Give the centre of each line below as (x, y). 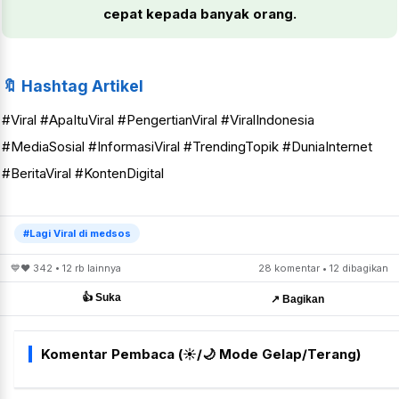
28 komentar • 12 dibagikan (323, 269)
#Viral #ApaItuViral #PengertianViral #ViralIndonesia (158, 120)
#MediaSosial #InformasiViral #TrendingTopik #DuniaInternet (187, 147)
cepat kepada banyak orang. (199, 14)
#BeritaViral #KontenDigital (83, 174)
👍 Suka (102, 298)
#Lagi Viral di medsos (77, 234)
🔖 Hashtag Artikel (73, 86)
